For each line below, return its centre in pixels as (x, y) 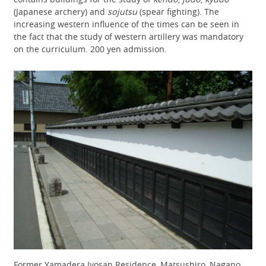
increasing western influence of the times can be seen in (126, 24)
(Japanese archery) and (61, 11)
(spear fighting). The (178, 11)
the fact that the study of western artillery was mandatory (129, 36)
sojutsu (122, 11)
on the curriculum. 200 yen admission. (90, 49)
